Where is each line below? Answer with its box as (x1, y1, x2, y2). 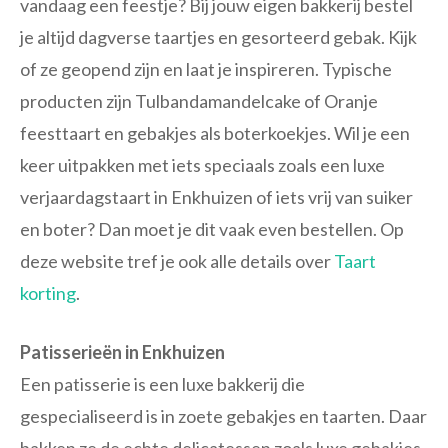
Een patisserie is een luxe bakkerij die (20, 373, 305, 396)
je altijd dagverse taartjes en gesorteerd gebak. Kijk (20, 26, 417, 49)
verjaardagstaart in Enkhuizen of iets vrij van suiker (20, 186, 413, 209)
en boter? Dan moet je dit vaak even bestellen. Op (20, 218, 404, 241)
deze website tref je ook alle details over (20, 250, 334, 273)
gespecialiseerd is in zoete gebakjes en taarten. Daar (20, 405, 427, 428)
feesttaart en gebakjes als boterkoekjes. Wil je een (20, 122, 410, 145)
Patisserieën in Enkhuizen (20, 341, 225, 364)
